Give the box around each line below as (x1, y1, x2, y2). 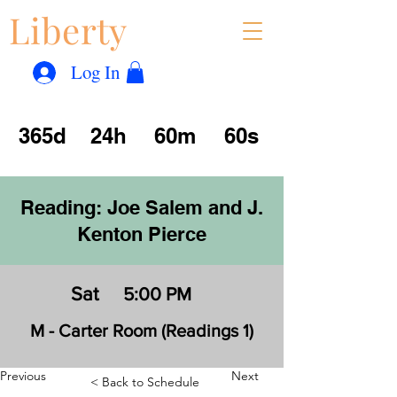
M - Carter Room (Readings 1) (30, 321, 253, 341)
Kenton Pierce (77, 222, 206, 246)
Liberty (9, 6, 128, 53)
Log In (70, 59, 120, 84)
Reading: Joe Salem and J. (20, 196, 263, 220)
